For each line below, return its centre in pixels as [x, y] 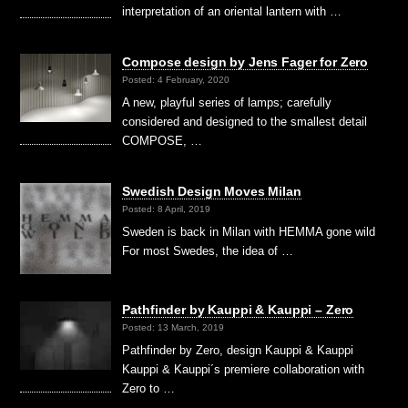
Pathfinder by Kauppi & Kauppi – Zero [238, 310]
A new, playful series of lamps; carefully [227, 103]
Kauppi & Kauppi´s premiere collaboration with [244, 370]
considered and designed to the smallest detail [245, 122]
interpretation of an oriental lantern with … [232, 12]
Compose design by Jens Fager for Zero [245, 62]
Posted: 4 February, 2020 [176, 80]
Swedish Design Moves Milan [212, 192]
